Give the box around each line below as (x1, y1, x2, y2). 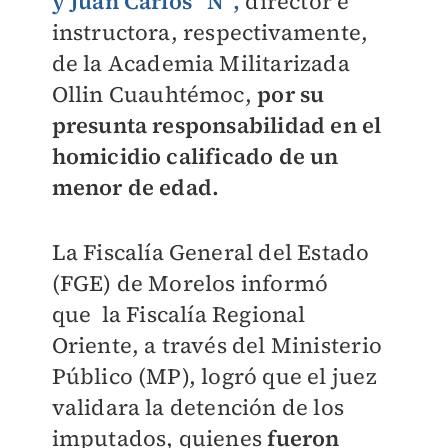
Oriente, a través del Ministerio (51, 330, 382, 360)
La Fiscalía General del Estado (51, 237, 370, 267)
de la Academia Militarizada (51, 48, 350, 78)
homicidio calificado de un (51, 141, 339, 171)
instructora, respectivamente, (51, 17, 369, 47)
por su (257, 79, 325, 109)
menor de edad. (51, 172, 225, 202)
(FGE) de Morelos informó (51, 268, 329, 298)
